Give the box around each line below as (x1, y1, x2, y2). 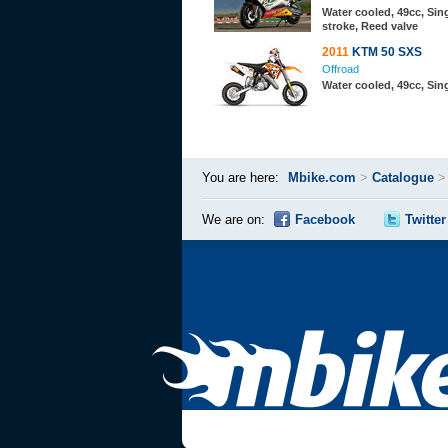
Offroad (322, 63, 359, 75)
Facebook (295, 212, 355, 227)
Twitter (405, 212, 446, 227)
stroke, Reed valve (322, 20, 418, 32)
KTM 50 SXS (349, 45, 422, 59)
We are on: (202, 212, 265, 227)
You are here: (202, 170, 279, 185)
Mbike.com (288, 170, 356, 185)
